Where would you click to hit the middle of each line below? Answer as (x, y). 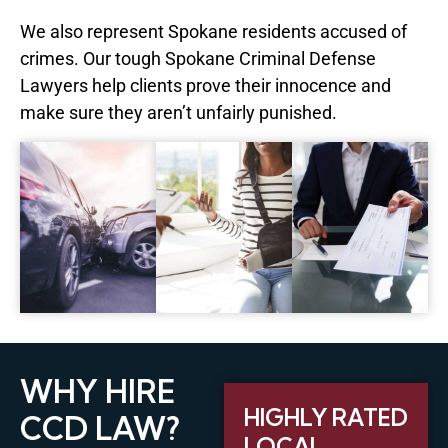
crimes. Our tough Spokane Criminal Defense (198, 58)
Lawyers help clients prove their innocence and (205, 85)
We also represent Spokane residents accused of (213, 31)
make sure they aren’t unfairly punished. (178, 112)
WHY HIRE (98, 391)
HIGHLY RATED (326, 417)
